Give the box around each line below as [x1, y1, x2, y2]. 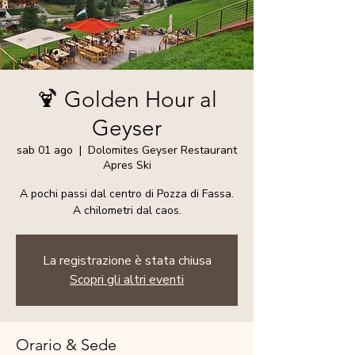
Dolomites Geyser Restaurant [88, 143, 237, 158]
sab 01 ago [17, 143, 73, 158]
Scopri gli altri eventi [70, 271, 184, 288]
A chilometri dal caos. [72, 203, 181, 218]
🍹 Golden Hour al [36, 86, 217, 113]
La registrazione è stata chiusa [42, 252, 212, 269]
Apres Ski [102, 158, 151, 173]
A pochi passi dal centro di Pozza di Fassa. [20, 186, 234, 201]
